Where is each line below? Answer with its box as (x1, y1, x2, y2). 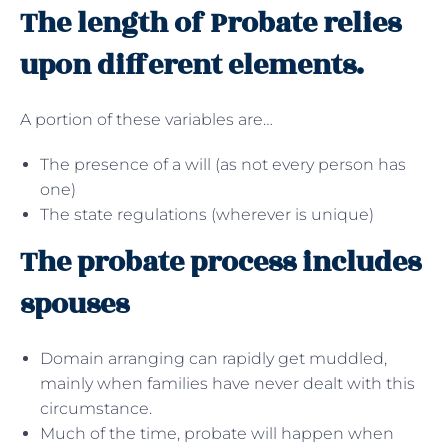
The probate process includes (20, 240, 421, 284)
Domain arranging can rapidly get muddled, (40, 348, 387, 368)
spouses (20, 282, 129, 326)
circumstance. (40, 398, 152, 418)
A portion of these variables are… (20, 109, 273, 129)
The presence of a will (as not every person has (40, 154, 406, 174)
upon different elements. (20, 43, 364, 87)
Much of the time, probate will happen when (40, 423, 394, 443)
